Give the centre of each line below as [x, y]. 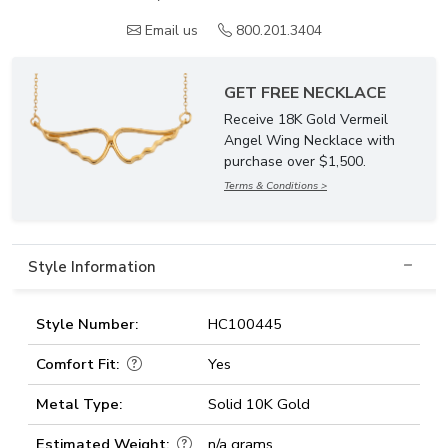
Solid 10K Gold [259, 404]
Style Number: [87, 324]
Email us [171, 30]
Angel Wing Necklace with [309, 140]
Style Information [92, 267]
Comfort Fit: [79, 364]
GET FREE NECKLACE [305, 93]
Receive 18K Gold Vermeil [306, 119]
